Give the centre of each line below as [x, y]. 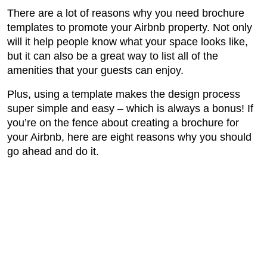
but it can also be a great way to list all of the [113, 56]
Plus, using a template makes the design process [124, 94]
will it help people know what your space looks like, [128, 42]
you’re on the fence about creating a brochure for [123, 123]
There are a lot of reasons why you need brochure [126, 13]
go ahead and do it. [53, 152]
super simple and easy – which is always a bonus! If [130, 109]
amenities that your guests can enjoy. [95, 71]
